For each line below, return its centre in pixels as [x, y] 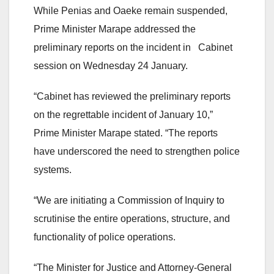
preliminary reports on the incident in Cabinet [133, 47]
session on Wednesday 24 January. [111, 65]
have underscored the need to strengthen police [137, 151]
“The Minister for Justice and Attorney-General [133, 267]
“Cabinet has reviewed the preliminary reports [132, 96]
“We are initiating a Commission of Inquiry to [129, 200]
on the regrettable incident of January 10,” [123, 114]
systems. [53, 169]
